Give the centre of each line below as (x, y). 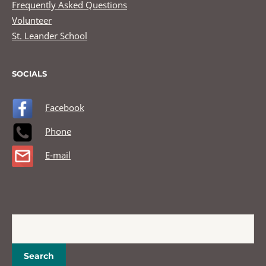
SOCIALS (29, 73)
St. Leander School (50, 35)
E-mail (58, 155)
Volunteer (32, 20)
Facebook (65, 107)
